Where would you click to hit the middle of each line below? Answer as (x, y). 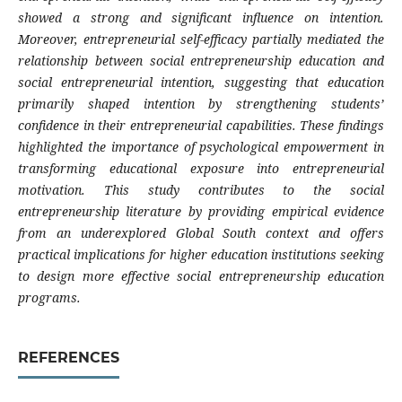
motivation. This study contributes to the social (201, 190)
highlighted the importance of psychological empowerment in (201, 147)
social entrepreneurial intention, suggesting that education (201, 83)
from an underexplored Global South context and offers (201, 233)
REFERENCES (68, 358)
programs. (49, 298)
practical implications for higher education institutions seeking (201, 255)
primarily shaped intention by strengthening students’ (201, 104)
